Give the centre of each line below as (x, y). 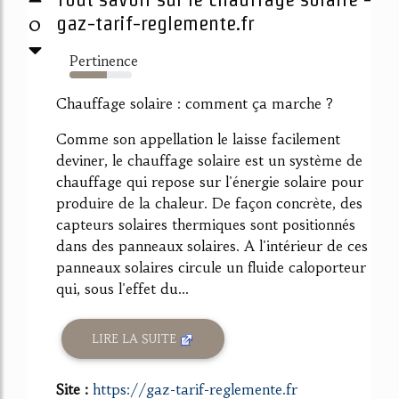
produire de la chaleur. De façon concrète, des (209, 203)
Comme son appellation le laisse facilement (198, 138)
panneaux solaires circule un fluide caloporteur (211, 267)
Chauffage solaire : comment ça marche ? (195, 103)
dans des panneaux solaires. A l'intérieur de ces (212, 245)
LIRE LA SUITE (136, 338)
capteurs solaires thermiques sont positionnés (206, 224)
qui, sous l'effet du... (122, 288)
